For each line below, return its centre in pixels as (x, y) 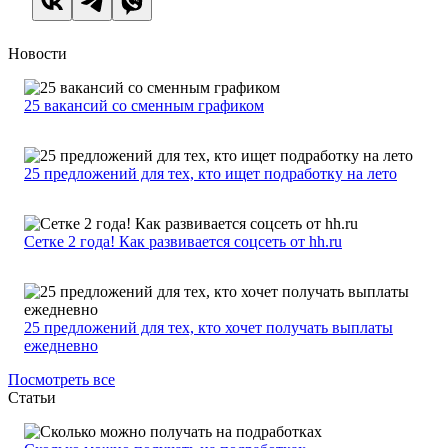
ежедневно (61, 346)
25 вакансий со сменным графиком (144, 106)
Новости (37, 54)
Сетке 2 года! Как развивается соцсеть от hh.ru (183, 242)
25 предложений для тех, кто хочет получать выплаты (208, 328)
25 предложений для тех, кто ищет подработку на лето (210, 174)
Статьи (32, 398)
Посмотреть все (61, 380)
